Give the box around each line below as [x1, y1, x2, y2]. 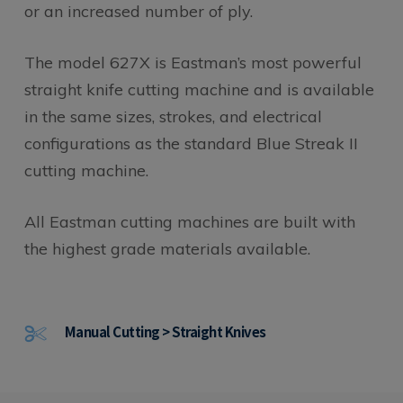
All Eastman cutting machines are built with [23, 210, 355, 232]
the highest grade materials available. [23, 237, 310, 259]
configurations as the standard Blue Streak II [23, 132, 358, 154]
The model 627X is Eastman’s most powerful [23, 51, 362, 73]
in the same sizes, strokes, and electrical [23, 105, 322, 127]
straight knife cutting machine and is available [23, 78, 374, 100]
